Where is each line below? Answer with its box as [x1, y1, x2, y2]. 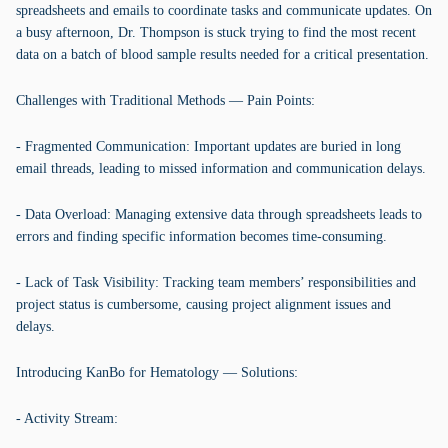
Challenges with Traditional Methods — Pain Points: [16, 93, 315, 108]
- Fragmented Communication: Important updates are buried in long [16, 139, 401, 154]
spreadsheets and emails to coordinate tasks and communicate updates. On [16, 3, 432, 18]
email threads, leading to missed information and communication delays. [16, 161, 426, 176]
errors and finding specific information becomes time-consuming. [16, 229, 387, 244]
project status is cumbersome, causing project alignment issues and [16, 297, 391, 312]
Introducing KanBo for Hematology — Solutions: [16, 365, 298, 380]
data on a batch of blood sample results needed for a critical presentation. [16, 47, 429, 62]
